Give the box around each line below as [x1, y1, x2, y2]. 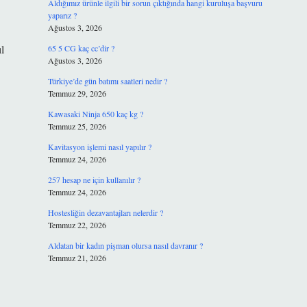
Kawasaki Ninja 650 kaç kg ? [47, 108, 143, 119]
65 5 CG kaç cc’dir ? [47, 42, 114, 53]
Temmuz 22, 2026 [47, 219, 106, 230]
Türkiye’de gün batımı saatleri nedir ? [47, 75, 167, 86]
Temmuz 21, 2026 [47, 252, 106, 263]
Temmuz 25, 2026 [47, 121, 106, 132]
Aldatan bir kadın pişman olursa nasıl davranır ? [47, 240, 203, 251]
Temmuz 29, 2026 [47, 88, 106, 99]
